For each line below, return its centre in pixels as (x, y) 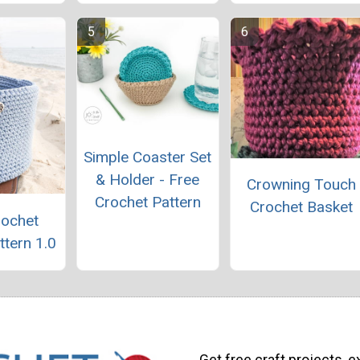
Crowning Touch (301, 184)
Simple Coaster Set (148, 157)
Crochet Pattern (147, 202)
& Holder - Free (148, 179)
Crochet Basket (301, 207)
